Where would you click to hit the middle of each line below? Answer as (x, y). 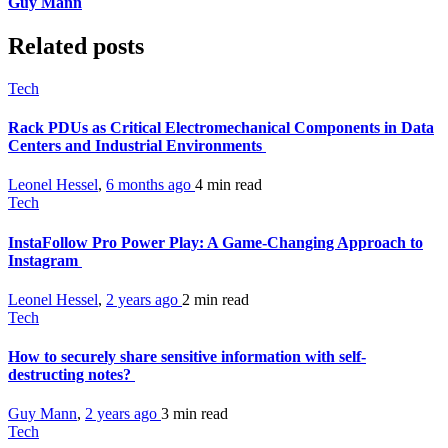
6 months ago (150, 185)
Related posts (76, 45)
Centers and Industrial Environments (137, 146)
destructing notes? (71, 375)
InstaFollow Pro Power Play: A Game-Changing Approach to (215, 242)
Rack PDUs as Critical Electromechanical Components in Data (221, 128)
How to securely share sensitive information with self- (187, 357)
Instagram (45, 260)
